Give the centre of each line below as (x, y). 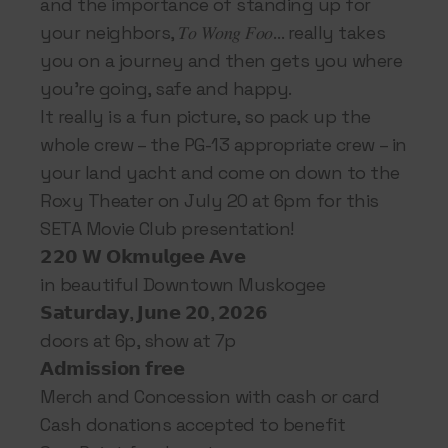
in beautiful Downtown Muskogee (183, 284)
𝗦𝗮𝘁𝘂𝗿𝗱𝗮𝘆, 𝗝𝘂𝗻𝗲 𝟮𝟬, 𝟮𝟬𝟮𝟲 (154, 312)
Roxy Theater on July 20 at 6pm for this (209, 200)
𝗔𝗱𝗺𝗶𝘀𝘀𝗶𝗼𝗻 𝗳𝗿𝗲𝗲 (112, 368)
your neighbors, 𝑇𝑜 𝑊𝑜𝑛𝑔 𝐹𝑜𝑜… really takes (213, 32)
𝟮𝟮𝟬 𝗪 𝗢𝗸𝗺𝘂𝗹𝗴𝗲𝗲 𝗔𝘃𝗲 (143, 256)
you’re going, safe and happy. (166, 88)
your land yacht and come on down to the (220, 172)
